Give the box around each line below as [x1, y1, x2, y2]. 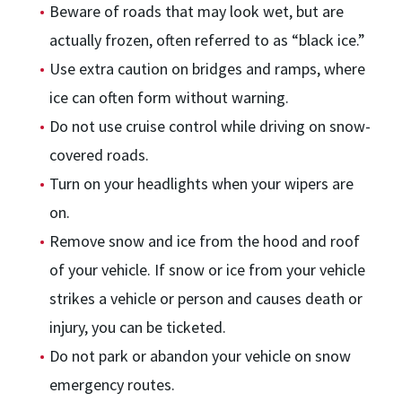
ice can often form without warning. [49, 87, 289, 108]
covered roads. [49, 144, 149, 165]
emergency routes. [49, 374, 175, 395]
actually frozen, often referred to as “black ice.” [49, 30, 365, 50]
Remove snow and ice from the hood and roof [49, 231, 360, 251]
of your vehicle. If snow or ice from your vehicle [49, 259, 365, 280]
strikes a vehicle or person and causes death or [49, 288, 363, 309]
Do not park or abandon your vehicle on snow [49, 345, 351, 366]
